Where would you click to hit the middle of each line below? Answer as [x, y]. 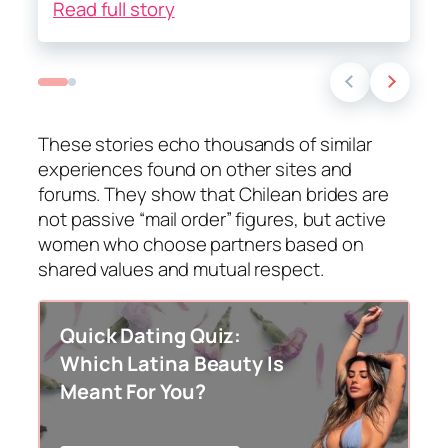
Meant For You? [133, 392]
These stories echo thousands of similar [205, 143]
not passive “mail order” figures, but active [212, 218]
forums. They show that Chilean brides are [213, 193]
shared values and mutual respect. [181, 268]
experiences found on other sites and [195, 168]
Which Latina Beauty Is [172, 364]
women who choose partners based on [201, 243]
